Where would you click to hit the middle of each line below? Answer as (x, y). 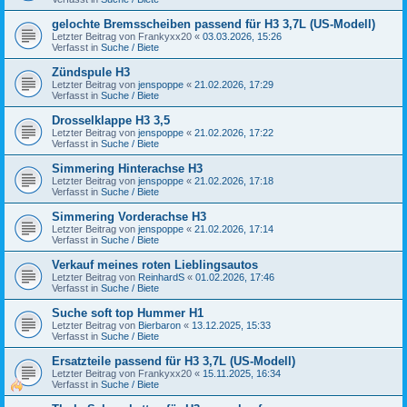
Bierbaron (159, 325)
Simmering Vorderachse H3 (129, 216)
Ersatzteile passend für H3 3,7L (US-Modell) (174, 361)
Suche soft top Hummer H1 (128, 313)
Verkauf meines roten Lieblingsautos (155, 264)
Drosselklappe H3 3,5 (111, 120)
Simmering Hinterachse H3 (127, 168)
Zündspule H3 (91, 72)
